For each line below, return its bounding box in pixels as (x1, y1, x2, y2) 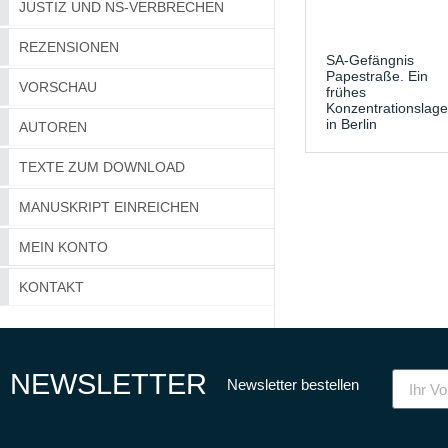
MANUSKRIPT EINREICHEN (19, 199, 199, 216)
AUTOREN (19, 119, 87, 136)
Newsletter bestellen (227, 375, 360, 393)
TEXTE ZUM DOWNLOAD (19, 159, 185, 176)
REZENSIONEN (19, 39, 119, 56)
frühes (325, 83, 366, 100)
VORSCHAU (19, 79, 97, 96)
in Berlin (325, 115, 377, 132)
